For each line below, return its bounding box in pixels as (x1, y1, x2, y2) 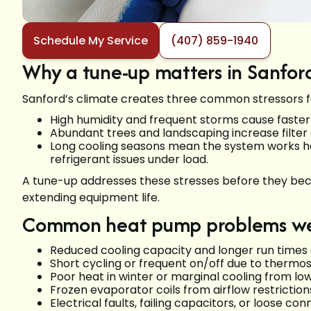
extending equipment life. (22, 190, 160, 206)
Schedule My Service (33, 33, 148, 49)
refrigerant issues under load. (50, 151, 208, 168)
